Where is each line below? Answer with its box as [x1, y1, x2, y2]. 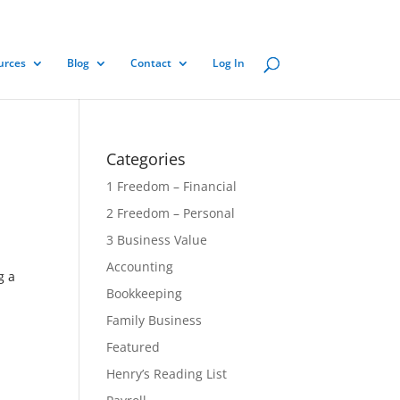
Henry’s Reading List [106, 365, 228, 382]
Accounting [106, 258, 174, 275]
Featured [106, 338, 161, 355]
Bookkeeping [106, 285, 183, 302]
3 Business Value [106, 231, 208, 248]
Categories [106, 148, 187, 170]
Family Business [106, 312, 203, 329]
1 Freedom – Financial [106, 178, 237, 195]
